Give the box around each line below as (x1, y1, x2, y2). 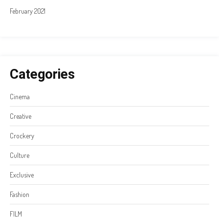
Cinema (10, 92, 30, 101)
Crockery (10, 131, 34, 140)
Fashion (10, 190, 29, 199)
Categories (10, 66, 75, 83)
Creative (10, 112, 31, 121)
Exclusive (10, 171, 34, 179)
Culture (10, 151, 29, 160)
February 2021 (10, 7, 45, 16)
